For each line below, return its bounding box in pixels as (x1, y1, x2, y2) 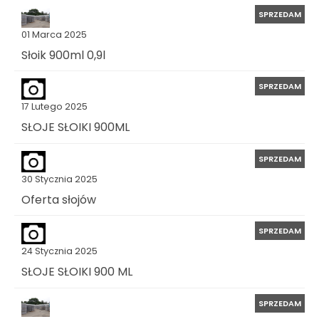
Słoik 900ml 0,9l (21, 46, 105, 63)
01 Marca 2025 (21, 28, 87, 41)
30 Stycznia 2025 (21, 172, 98, 185)
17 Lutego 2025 (21, 100, 88, 113)
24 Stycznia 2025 (21, 245, 98, 258)
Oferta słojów (21, 191, 96, 208)
